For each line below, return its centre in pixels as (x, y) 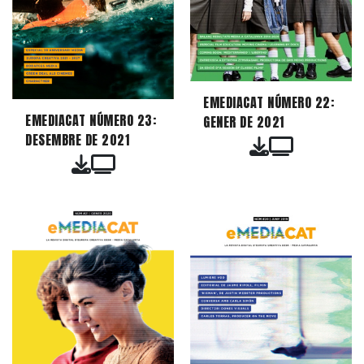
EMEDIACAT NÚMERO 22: (269, 103)
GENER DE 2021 (244, 122)
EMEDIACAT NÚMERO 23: (91, 121)
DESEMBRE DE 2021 (77, 140)
